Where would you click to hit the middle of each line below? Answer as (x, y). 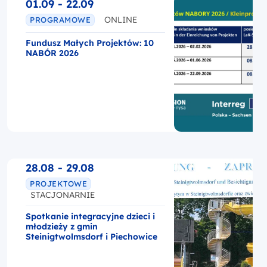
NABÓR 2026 (52, 53)
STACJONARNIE (63, 195)
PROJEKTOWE (59, 184)
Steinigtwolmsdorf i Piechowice (91, 236)
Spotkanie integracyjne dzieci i (90, 216)
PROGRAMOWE (60, 20)
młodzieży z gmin (62, 226)
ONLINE (121, 20)
